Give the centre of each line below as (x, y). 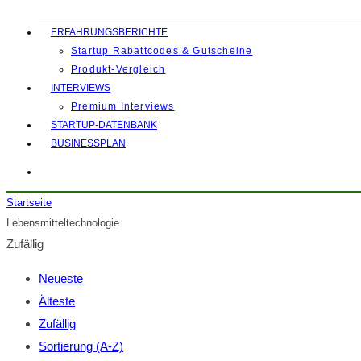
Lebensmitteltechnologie (63, 223)
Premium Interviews (123, 106)
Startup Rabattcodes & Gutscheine (162, 51)
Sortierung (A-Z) (81, 346)
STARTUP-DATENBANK (104, 125)
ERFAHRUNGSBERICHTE (109, 32)
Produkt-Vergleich (118, 69)
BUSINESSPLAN (88, 143)
